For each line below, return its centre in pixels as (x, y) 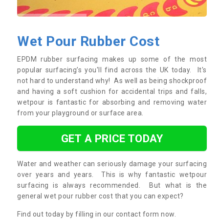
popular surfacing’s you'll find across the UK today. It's (112, 70)
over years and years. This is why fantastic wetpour (112, 174)
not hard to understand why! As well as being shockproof (112, 80)
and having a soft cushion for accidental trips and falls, (112, 91)
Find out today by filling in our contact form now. (97, 214)
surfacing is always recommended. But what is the (112, 185)
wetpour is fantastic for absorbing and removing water (112, 102)
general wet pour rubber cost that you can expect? (100, 196)
